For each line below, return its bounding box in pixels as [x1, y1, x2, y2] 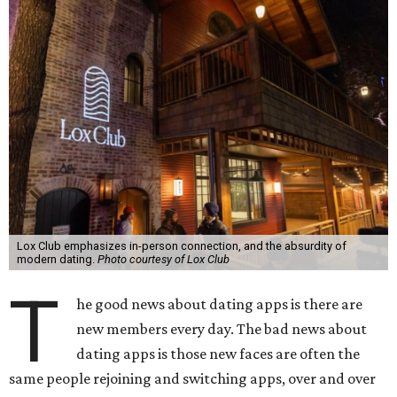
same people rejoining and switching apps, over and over [9, 370, 376, 387]
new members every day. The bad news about [76, 320, 368, 338]
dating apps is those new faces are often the [76, 345, 361, 362]
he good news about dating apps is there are [76, 295, 363, 313]
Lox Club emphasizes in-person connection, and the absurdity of [16, 239, 346, 253]
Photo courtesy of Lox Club [97, 253, 230, 266]
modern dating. [16, 253, 97, 266]
